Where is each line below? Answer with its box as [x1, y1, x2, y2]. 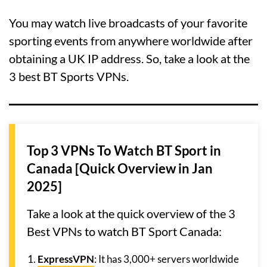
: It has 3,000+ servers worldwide [94, 253, 239, 266]
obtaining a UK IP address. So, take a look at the [9, 51, 250, 66]
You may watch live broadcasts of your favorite [9, 15, 247, 30]
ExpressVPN [38, 253, 94, 266]
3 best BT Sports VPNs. [9, 69, 129, 84]
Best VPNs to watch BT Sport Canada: [27, 224, 222, 239]
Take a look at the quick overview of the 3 [27, 206, 235, 221]
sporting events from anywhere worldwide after [9, 33, 253, 48]
